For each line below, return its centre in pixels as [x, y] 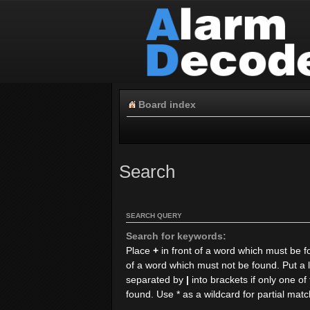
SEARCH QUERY [154, 215]
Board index [167, 104]
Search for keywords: [176, 236]
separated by [156, 279]
